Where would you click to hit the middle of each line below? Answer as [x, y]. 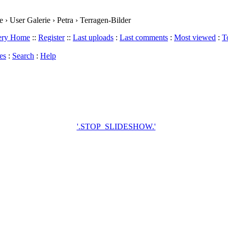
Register [51, 37]
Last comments [144, 37]
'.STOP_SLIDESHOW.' [116, 126]
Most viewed [195, 37]
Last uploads [93, 37]
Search [23, 56]
